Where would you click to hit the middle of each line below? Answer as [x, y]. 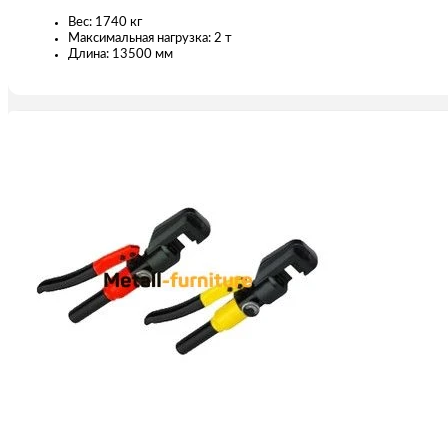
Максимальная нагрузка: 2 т [150, 38]
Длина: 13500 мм [120, 54]
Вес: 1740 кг [105, 22]
